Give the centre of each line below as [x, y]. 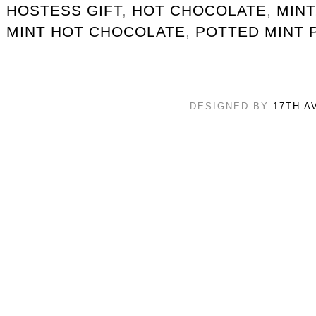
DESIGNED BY [231, 106]
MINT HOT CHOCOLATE [96, 31]
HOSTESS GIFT [64, 10]
